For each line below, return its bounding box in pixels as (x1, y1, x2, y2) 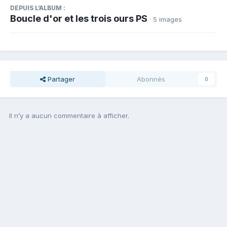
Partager (46, 75, 75, 84)
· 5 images (149, 15, 182, 24)
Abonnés (136, 75, 165, 84)
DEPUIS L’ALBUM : (10, 4, 65, 12)
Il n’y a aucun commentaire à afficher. (9, 111, 129, 120)
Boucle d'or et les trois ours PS (10, 13, 147, 24)
